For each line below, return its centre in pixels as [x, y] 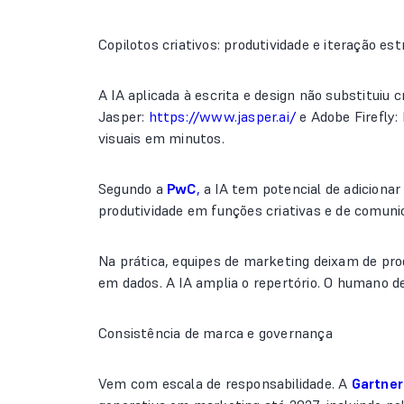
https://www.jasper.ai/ [222, 116]
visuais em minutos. [161, 138]
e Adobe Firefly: [349, 116]
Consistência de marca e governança [216, 333]
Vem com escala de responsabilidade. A [225, 383]
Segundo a [133, 188]
